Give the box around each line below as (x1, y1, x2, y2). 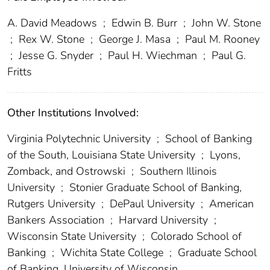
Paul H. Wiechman (105, 48, 200, 63)
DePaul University (107, 196, 198, 212)
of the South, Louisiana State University (7, 148, 198, 163)
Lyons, (207, 148, 240, 163)
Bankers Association (7, 213, 107, 228)
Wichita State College (57, 245, 166, 260)
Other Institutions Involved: (7, 105, 139, 121)
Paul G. (209, 48, 246, 63)
